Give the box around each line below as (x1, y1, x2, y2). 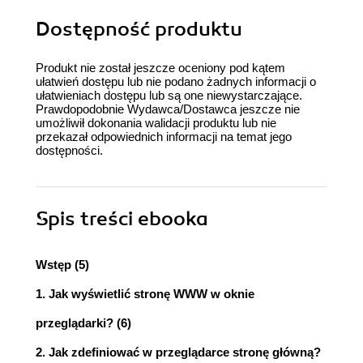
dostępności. (36, 143, 103, 157)
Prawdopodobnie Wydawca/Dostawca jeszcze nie (36, 101, 300, 116)
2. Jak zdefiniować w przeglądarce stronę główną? (36, 344, 321, 359)
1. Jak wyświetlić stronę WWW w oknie (36, 286, 254, 301)
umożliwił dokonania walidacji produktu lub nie (36, 115, 276, 130)
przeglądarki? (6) (36, 315, 131, 330)
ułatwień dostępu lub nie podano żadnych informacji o (36, 74, 316, 88)
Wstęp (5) (36, 257, 89, 271)
